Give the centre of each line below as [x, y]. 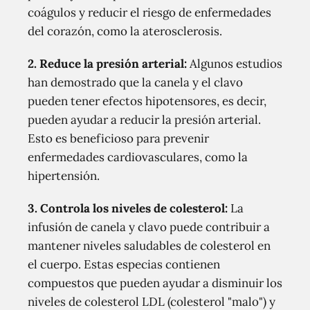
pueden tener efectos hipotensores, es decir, [147, 101]
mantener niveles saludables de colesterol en [149, 246]
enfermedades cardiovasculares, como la [138, 157]
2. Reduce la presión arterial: [107, 64]
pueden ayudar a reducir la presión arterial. [144, 120]
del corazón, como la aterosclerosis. [125, 31]
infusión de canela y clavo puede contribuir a [149, 227]
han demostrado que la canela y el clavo [135, 82]
